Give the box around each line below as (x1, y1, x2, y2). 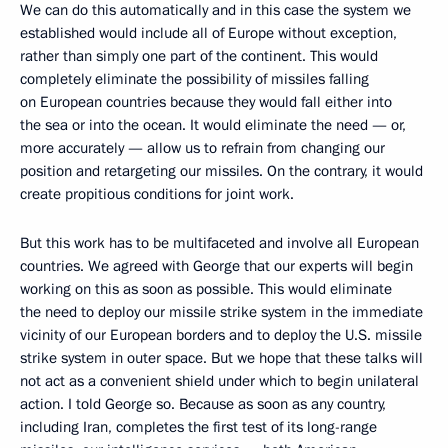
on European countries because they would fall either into (20, 92, 392, 112)
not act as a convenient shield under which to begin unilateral (20, 371, 419, 391)
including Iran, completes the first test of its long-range (20, 417, 377, 437)
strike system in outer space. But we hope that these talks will (20, 348, 423, 368)
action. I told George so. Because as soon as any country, (20, 394, 386, 414)
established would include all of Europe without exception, (20, 23, 397, 43)
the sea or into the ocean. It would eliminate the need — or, (20, 115, 406, 135)
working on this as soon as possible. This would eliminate (20, 279, 392, 299)
